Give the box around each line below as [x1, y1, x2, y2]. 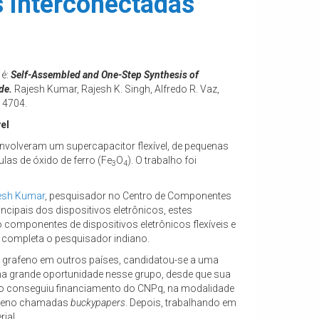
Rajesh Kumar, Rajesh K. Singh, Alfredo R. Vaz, [12, 83, 219, 95]
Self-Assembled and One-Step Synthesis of [11, 69, 199, 81]
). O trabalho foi [127, 155, 197, 167]
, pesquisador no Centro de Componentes [45, 190, 231, 202]
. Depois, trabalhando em [125, 297, 236, 309]
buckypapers [70, 297, 125, 309]
